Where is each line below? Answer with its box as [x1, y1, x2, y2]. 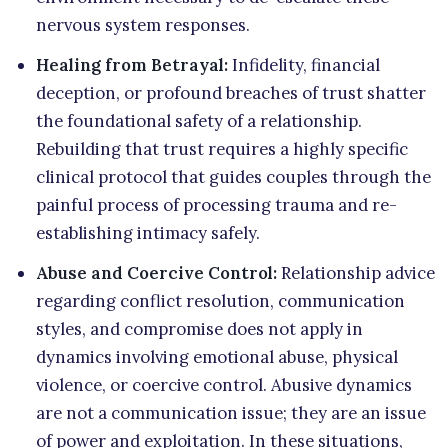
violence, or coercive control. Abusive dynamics [36, 373, 412, 396]
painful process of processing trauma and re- [36, 193, 397, 216]
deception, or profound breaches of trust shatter [36, 81, 426, 104]
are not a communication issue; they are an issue [36, 401, 426, 424]
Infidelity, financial [228, 53, 380, 76]
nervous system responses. [36, 13, 250, 36]
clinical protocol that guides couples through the [36, 165, 431, 188]
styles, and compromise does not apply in [36, 317, 363, 340]
